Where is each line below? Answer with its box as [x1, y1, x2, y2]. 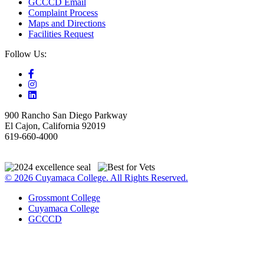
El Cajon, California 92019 [5, 121, 105, 131]
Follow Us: [5, 49, 47, 60]
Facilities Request [28, 29, 94, 39]
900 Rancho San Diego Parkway [5, 110, 127, 121]
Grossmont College [28, 193, 100, 203]
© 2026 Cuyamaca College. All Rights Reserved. [5, 173, 188, 183]
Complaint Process [28, 8, 98, 18]
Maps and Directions [28, 18, 105, 29]
